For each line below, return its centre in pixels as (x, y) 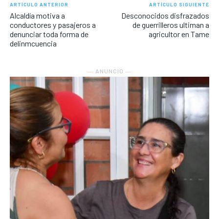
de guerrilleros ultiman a (171, 25)
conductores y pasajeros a (53, 25)
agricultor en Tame (179, 34)
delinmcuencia (33, 44)
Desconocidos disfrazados (165, 16)
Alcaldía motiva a (37, 16)
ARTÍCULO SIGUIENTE (179, 5)
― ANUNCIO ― (109, 71)
